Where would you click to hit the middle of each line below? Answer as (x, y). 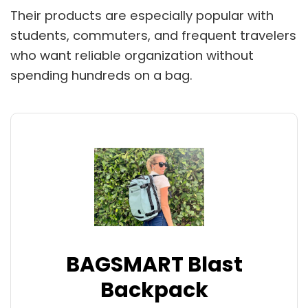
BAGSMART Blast (154, 264)
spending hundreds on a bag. (101, 76)
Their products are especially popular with (142, 16)
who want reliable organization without (132, 56)
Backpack (154, 290)
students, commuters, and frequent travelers (153, 36)
